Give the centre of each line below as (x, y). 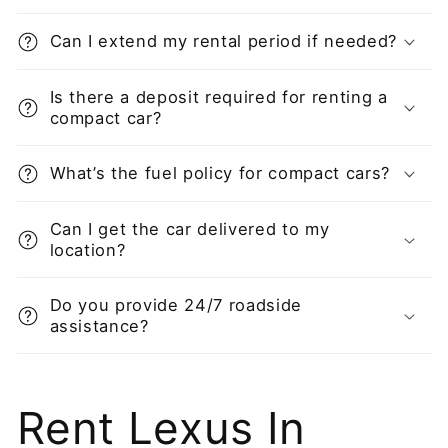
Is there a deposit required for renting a (218, 96)
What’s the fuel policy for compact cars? (219, 172)
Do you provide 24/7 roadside (175, 304)
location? (87, 249)
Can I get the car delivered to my (189, 228)
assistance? (99, 325)
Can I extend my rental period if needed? (223, 40)
